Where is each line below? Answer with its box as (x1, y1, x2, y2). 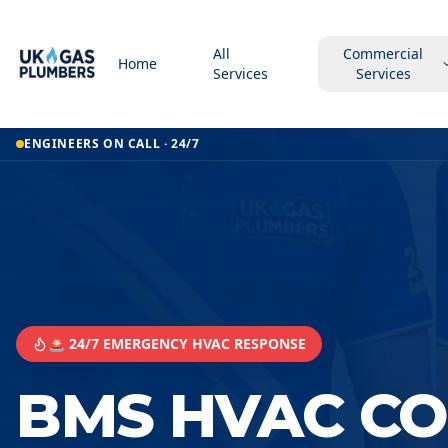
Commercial (343, 44, 424, 63)
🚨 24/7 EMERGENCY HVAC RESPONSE (48, 333, 306, 353)
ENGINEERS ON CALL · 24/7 (24, 135, 200, 152)
